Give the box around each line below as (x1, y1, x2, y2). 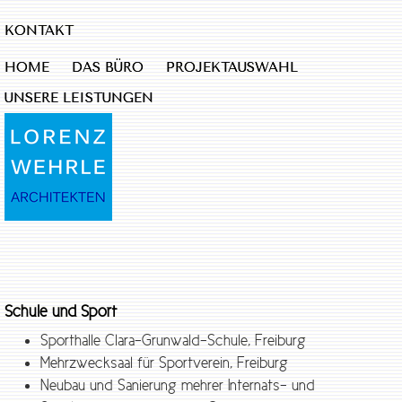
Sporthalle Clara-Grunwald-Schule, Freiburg (40, 330, 306, 349)
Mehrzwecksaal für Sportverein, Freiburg (40, 353, 288, 371)
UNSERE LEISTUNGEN (4, 90, 153, 106)
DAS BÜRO (72, 59, 144, 75)
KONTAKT (4, 22, 74, 39)
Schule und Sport (4, 301, 117, 320)
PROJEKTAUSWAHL (166, 59, 298, 75)
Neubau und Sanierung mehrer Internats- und (40, 375, 315, 394)
